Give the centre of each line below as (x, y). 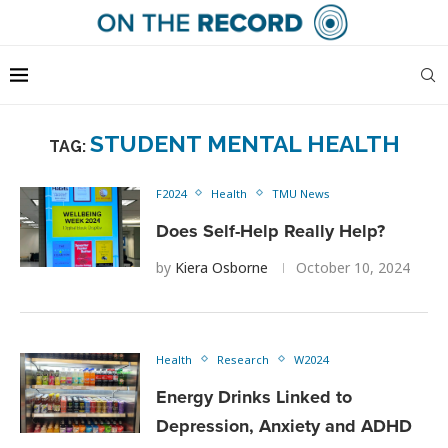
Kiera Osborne (221, 267)
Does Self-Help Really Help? (270, 230)
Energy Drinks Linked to (254, 396)
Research (243, 359)
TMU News (301, 193)
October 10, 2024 (353, 267)
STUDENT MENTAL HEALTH (244, 143)
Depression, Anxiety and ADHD (284, 425)
